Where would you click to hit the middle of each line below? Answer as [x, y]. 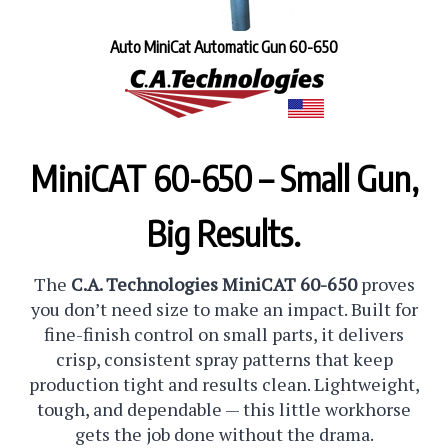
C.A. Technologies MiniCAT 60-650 [213, 275]
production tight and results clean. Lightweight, [224, 375]
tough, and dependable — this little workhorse [224, 400]
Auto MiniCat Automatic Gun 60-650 [224, 38]
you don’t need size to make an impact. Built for [224, 300]
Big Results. [224, 224]
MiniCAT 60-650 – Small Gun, [224, 169]
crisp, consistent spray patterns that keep [224, 350]
